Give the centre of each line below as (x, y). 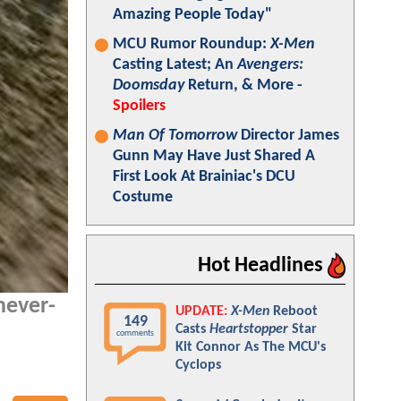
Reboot (294, 311)
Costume (143, 197)
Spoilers (139, 106)
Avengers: (270, 65)
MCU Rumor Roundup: (192, 44)
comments (135, 333)
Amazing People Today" (192, 15)
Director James (288, 136)
